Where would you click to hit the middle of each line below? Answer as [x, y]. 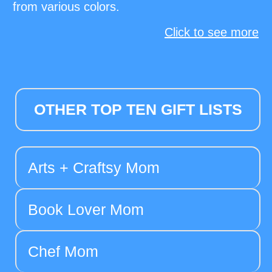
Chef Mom [63, 252]
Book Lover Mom [86, 210]
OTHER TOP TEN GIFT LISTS [138, 110]
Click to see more [212, 32]
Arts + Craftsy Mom [94, 168]
